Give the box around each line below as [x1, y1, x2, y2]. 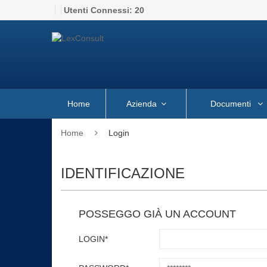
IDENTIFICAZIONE [61, 165, 185, 181]
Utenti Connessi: [64, 5, 135, 15]
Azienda [126, 99, 157, 108]
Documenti [210, 99, 253, 108]
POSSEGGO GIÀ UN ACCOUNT [79, 208, 236, 220]
